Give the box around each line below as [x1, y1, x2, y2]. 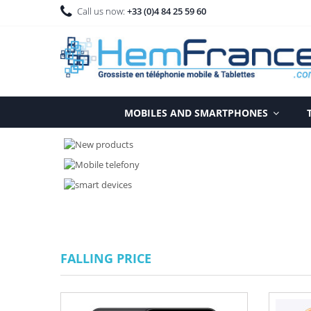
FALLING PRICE [60, 250, 151, 267]
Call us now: [77, 5, 127, 17]
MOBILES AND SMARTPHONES [124, 106, 271, 119]
